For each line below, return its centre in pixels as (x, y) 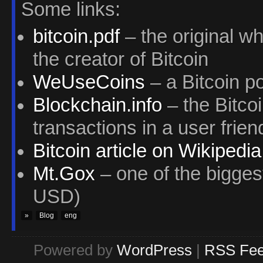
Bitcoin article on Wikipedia (147, 151)
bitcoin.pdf (76, 36)
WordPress (154, 250)
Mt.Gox (64, 173)
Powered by (75, 250)
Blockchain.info (97, 105)
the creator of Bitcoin (121, 59)
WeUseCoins (89, 82)
